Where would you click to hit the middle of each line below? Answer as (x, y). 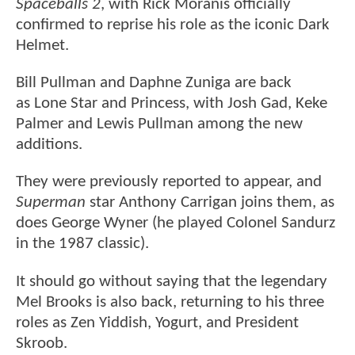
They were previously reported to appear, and (169, 182)
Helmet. (42, 45)
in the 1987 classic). (84, 244)
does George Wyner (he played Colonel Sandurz (176, 223)
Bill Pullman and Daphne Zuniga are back (154, 83)
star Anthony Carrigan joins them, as (210, 203)
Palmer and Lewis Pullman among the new (159, 124)
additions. (49, 145)
